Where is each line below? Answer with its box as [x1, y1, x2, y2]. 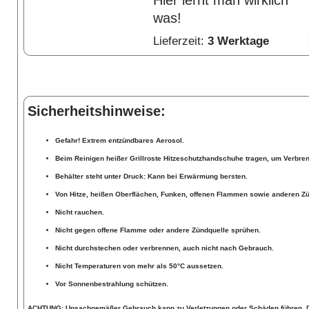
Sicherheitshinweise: [28, 103, 166, 119]
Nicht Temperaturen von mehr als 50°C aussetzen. [55, 262, 223, 270]
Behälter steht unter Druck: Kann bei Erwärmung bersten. [55, 172, 248, 181]
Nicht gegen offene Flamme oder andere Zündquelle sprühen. [55, 226, 261, 235]
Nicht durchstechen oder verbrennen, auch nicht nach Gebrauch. [55, 244, 274, 252]
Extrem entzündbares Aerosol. [80, 137, 184, 145]
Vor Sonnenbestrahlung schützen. [55, 280, 168, 288]
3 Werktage [207, 34, 269, 48]
